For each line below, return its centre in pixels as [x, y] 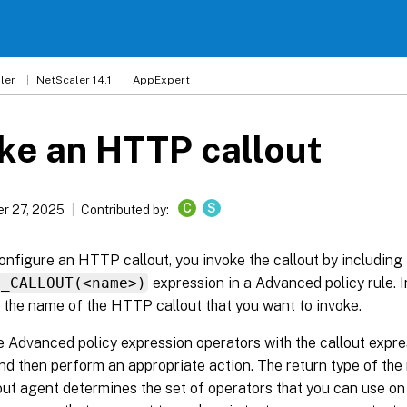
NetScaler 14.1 [74, 80]
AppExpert [161, 80]
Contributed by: [126, 210]
